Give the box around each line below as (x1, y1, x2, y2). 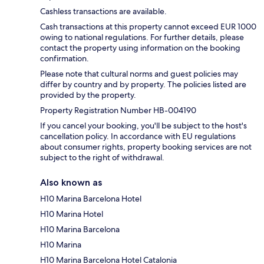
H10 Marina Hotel (40, 208, 103, 219)
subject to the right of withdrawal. (40, 151, 164, 163)
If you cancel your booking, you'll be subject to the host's (40, 120, 247, 131)
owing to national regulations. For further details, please (40, 31, 244, 42)
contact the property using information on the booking (40, 42, 240, 53)
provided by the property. (40, 89, 136, 100)
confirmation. (40, 52, 89, 64)
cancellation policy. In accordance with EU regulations (40, 130, 236, 141)
